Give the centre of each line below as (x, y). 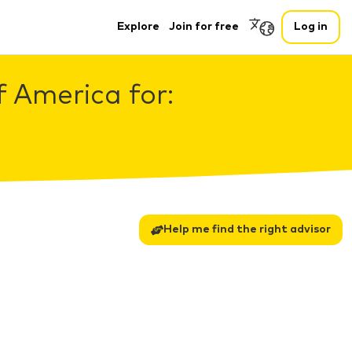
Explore (138, 27)
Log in (311, 27)
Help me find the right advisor (247, 229)
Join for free (204, 27)
